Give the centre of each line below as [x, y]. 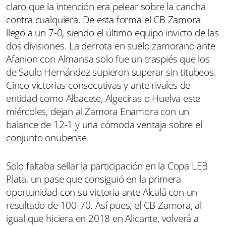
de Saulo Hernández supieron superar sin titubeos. [111, 72]
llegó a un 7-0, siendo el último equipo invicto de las [112, 33]
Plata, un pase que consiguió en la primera [94, 179]
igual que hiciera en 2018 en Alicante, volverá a [102, 218]
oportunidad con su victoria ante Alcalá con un [102, 192]
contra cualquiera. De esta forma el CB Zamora [103, 19]
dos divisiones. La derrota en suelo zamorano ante [111, 46]
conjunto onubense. [49, 137]
